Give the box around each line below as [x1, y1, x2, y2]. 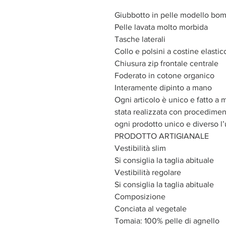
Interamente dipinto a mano [115, 83, 212, 92]
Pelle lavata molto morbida [115, 22, 208, 31]
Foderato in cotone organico [115, 71, 214, 80]
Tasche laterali [115, 34, 167, 43]
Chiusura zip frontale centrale [115, 59, 218, 68]
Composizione [115, 192, 165, 201]
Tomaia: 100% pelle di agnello [115, 216, 219, 225]
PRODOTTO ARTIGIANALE [115, 131, 209, 140]
